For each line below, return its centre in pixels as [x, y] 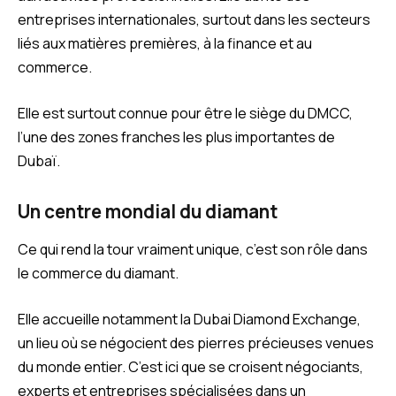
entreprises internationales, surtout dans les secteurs [194, 20]
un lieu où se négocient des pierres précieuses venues [196, 343]
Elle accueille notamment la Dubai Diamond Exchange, [189, 319]
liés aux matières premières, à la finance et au [165, 44]
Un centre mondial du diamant [148, 211]
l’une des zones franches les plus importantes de [176, 137]
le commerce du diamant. [98, 273]
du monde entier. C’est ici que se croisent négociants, [190, 366]
